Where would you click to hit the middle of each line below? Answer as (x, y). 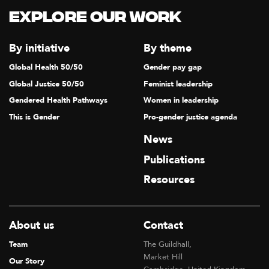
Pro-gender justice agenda (190, 117)
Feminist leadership (178, 84)
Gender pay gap (173, 68)
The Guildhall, (168, 244)
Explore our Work (95, 18)
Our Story (27, 261)
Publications (174, 160)
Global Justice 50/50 (47, 84)
